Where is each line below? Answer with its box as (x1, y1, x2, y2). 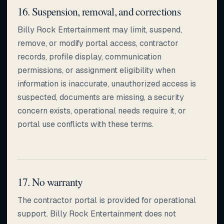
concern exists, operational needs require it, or (17, 105, 186, 116)
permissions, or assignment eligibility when (17, 64, 175, 75)
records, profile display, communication (17, 51, 161, 62)
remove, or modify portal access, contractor (17, 37, 178, 48)
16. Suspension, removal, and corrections (17, 3, 180, 18)
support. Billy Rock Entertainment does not (17, 208, 176, 219)
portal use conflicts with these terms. (17, 118, 153, 129)
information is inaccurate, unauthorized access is (17, 78, 196, 89)
